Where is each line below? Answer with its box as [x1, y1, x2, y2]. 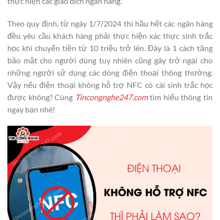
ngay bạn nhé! [7, 104, 55, 114]
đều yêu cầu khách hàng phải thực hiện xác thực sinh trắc [7, 30, 213, 40]
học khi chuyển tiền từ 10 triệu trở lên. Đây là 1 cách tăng [7, 43, 213, 53]
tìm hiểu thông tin [147, 92, 213, 102]
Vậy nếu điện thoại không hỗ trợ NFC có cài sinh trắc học [7, 80, 213, 89]
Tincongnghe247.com [75, 92, 148, 102]
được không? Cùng [7, 92, 75, 102]
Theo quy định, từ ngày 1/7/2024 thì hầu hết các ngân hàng [7, 18, 213, 28]
